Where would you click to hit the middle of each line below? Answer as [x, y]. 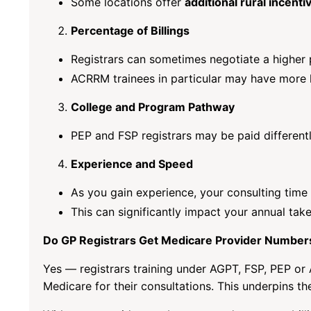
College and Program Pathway [153, 107]
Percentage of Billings [130, 30]
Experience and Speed [132, 164]
